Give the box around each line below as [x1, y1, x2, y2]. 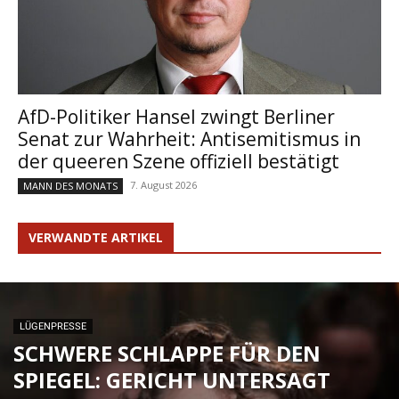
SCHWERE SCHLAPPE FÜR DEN [13, 338, 321, 368]
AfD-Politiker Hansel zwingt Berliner [18, 104, 335, 129]
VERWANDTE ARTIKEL [28, 229, 163, 246]
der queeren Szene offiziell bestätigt [18, 149, 339, 174]
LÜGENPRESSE [20, 321, 86, 332]
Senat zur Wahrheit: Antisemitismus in [18, 126, 361, 151]
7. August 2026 [130, 178, 197, 191]
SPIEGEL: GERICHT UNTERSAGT [13, 365, 330, 395]
